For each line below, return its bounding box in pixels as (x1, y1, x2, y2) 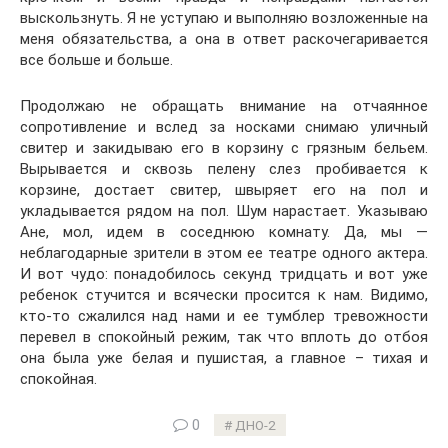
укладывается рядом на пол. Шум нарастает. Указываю (20, 202, 428, 220)
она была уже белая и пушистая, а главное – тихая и (20, 349, 428, 367)
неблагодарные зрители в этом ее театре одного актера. (20, 244, 428, 262)
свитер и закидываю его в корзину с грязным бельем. (20, 139, 428, 157)
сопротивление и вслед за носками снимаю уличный (20, 118, 428, 136)
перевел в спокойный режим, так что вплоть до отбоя (20, 328, 428, 346)
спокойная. (20, 370, 97, 388)
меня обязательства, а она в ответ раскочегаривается (20, 30, 428, 48)
